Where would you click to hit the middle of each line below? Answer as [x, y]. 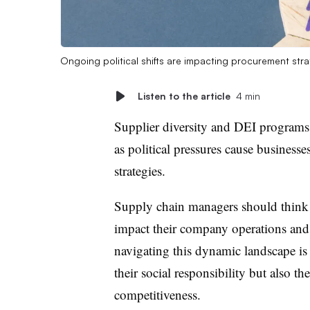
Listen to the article [184, 95]
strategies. [142, 170]
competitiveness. [157, 294]
